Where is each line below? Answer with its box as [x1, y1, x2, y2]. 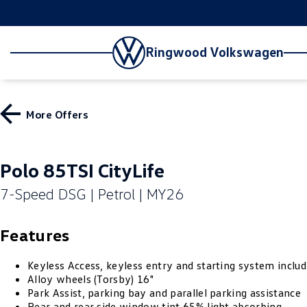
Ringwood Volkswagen [145, 42, 284, 60]
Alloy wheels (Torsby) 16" [27, 271, 153, 286]
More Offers [25, 106, 88, 121]
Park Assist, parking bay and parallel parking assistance [27, 285, 301, 299]
